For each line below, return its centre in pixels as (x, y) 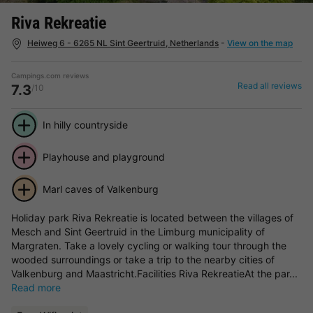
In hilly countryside (85, 124)
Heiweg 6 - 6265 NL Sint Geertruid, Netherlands (123, 43)
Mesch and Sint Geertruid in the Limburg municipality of (138, 231)
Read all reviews (270, 85)
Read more (36, 287)
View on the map (260, 43)
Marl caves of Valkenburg (100, 189)
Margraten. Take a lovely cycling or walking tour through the (149, 245)
